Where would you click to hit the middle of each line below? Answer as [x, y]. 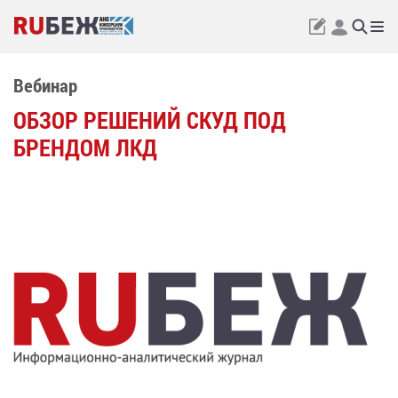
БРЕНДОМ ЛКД [85, 147]
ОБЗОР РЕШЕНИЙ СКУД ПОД [150, 120]
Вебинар [45, 85]
